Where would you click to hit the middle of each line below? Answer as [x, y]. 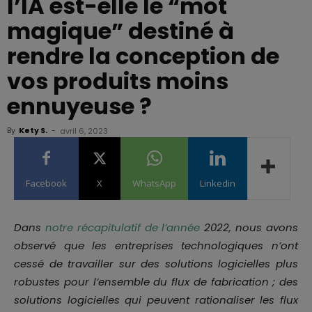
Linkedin [218, 183]
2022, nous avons [249, 227]
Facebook [46, 183]
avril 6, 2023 [84, 131]
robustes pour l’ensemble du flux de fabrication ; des [156, 282]
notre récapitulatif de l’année [123, 227]
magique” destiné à [120, 31]
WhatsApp [154, 183]
